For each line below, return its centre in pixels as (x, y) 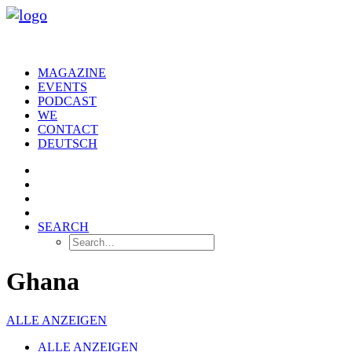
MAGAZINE (72, 73)
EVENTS (62, 87)
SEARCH (63, 227)
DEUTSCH (68, 143)
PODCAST (67, 101)
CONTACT (68, 129)
